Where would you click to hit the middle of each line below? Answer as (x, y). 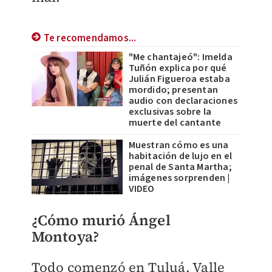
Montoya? (65, 236)
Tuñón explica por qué (178, 68)
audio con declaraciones (183, 101)
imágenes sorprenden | (179, 178)
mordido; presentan (173, 90)
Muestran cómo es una (178, 145)
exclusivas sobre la (170, 112)
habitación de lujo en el (180, 156)
